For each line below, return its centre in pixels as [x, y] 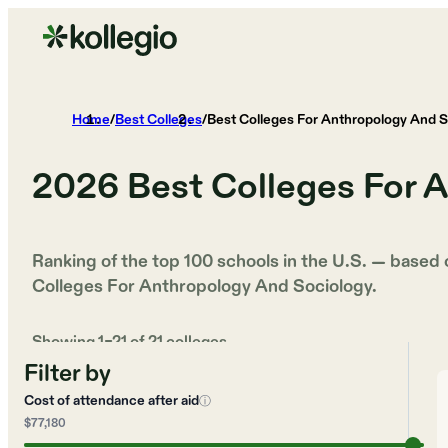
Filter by [67, 374]
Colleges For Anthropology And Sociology [202, 287]
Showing [65, 343]
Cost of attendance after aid [111, 400]
